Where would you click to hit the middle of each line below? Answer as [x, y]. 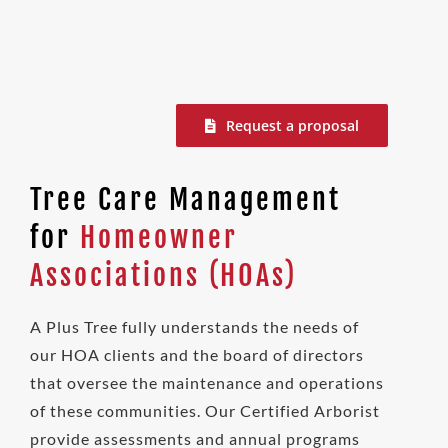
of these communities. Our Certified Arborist [204, 411]
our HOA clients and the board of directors [196, 355]
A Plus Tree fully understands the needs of [194, 327]
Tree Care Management [185, 199]
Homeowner [158, 237]
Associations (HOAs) [163, 275]
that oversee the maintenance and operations [206, 383]
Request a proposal [293, 125]
